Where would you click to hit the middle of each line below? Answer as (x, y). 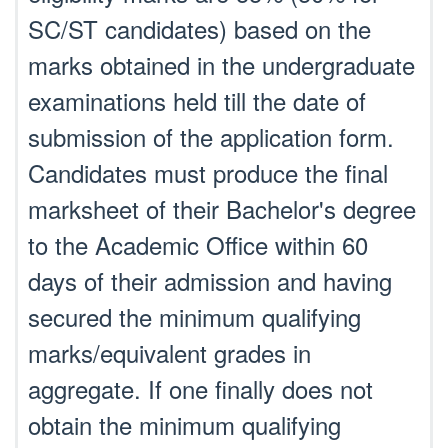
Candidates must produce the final (208, 172)
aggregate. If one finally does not (200, 388)
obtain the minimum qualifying (184, 424)
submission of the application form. (211, 136)
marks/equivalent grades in (169, 352)
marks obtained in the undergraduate (221, 64)
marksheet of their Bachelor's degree (222, 208)
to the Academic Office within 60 (198, 244)
